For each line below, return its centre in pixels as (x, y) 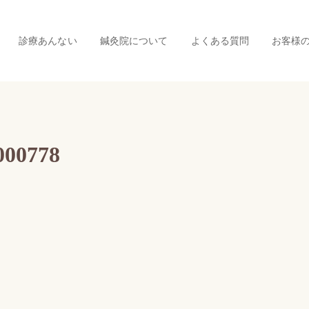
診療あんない (48, 40)
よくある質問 (220, 40)
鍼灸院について (134, 40)
